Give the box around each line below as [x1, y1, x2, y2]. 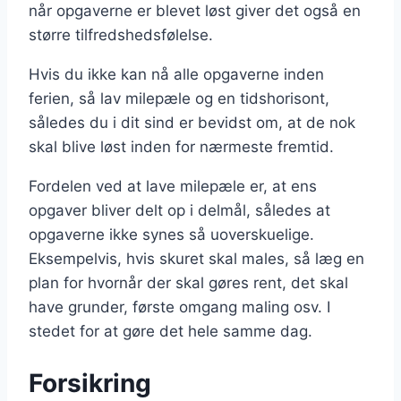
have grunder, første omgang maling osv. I [29, 298, 330, 317]
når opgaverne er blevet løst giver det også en [29, 2, 361, 21]
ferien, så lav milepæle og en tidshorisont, [29, 90, 329, 108]
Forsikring [29, 368, 151, 399]
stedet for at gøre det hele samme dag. [29, 322, 312, 341]
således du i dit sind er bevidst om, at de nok [29, 114, 355, 132]
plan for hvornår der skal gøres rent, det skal [29, 274, 348, 293]
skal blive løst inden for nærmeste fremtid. [29, 138, 334, 157]
